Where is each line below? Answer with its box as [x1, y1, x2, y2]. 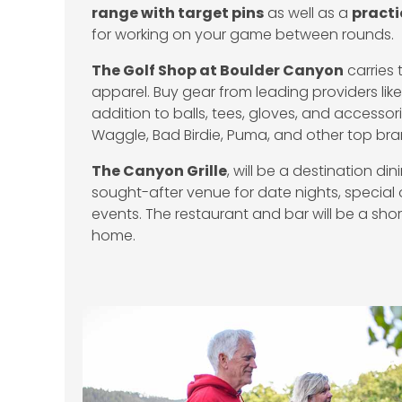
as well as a [264, 2, 352, 23]
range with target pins [92, 2, 264, 23]
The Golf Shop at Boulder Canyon [92, 59, 344, 81]
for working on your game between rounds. [92, 23, 394, 45]
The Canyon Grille [92, 160, 227, 181]
